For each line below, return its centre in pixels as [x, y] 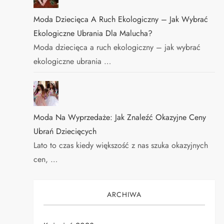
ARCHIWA [124, 194]
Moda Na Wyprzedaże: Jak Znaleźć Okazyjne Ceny [120, 117]
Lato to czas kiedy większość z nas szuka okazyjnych [121, 145]
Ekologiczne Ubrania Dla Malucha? [93, 33]
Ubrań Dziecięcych [65, 131]
